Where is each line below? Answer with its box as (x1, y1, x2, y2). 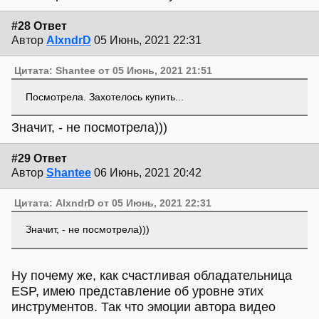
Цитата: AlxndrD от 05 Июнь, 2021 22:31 (14, 197, 212, 209)
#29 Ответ (11, 152, 67, 165)
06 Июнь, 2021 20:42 (94, 167, 202, 179)
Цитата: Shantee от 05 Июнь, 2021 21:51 (14, 65, 213, 77)
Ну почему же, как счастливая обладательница (11, 268, 292, 283)
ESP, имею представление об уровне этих (11, 284, 263, 299)
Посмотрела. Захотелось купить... (25, 90, 184, 103)
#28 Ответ (11, 19, 67, 32)
